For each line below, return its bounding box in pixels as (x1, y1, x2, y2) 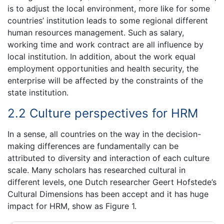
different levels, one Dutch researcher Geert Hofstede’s (7, 176, 216, 187)
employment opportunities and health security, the (7, 63, 198, 74)
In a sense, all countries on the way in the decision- (7, 128, 201, 139)
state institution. (7, 87, 68, 98)
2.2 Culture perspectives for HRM (7, 106, 198, 121)
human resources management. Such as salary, (7, 27, 184, 38)
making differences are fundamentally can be (7, 140, 178, 151)
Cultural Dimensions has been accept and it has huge (7, 188, 208, 199)
